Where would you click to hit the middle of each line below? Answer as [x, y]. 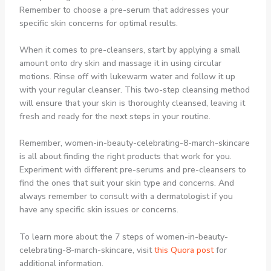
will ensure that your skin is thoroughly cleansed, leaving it [132, 103]
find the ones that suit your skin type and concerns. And [126, 183]
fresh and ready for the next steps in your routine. [115, 117]
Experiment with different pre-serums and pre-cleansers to [132, 170]
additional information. [61, 263]
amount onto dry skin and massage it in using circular [120, 64]
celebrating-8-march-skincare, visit [87, 250]
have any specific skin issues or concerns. [99, 210]
